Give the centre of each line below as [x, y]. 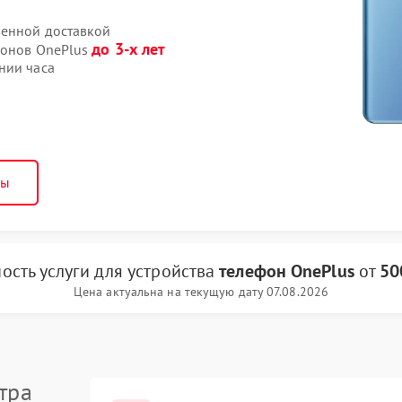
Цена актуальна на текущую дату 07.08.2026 [201, 292]
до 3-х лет [129, 49]
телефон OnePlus [287, 271]
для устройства [157, 271]
